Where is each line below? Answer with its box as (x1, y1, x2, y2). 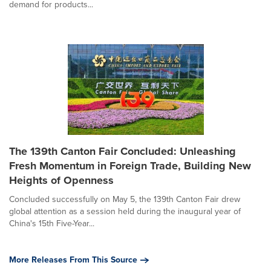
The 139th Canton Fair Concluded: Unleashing (9, 143, 236, 159)
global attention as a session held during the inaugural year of (9, 204, 241, 218)
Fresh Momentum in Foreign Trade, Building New (9, 157, 251, 174)
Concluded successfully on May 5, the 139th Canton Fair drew (9, 192, 240, 206)
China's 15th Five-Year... (9, 217, 94, 230)
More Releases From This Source (9, 253, 137, 266)
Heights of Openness (9, 172, 114, 188)
